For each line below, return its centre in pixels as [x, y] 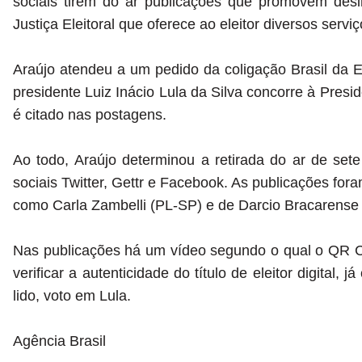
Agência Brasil [59, 341]
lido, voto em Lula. [72, 295]
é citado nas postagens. [90, 114]
